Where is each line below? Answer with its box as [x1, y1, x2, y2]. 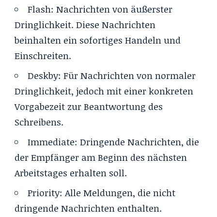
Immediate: [28, 135, 80, 148]
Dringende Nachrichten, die [80, 135, 199, 148]
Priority [28, 186, 60, 199]
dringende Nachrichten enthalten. [15, 201, 162, 215]
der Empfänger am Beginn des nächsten [15, 151, 187, 164]
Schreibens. [15, 115, 66, 128]
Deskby [28, 69, 58, 82]
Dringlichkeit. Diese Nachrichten [15, 18, 155, 31]
